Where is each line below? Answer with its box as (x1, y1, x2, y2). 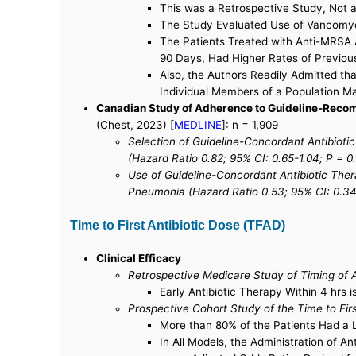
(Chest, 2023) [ (96, 118, 175, 132)
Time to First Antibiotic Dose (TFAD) (70, 218, 286, 233)
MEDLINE (174, 118, 222, 132)
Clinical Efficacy (96, 252, 182, 265)
